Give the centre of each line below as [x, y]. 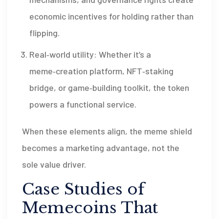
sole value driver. [54, 164]
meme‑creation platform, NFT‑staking [101, 71]
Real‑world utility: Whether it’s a [90, 55]
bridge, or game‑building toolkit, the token [109, 88]
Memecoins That [90, 208]
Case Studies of [83, 189]
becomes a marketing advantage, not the [101, 148]
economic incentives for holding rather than [111, 16]
